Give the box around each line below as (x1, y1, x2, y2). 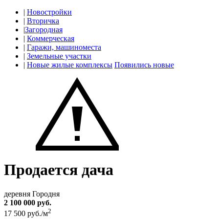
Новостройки (27, 8, 72, 16)
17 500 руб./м (4, 209, 48, 218)
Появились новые (114, 61, 174, 69)
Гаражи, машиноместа (27, 43, 101, 51)
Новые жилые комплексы (27, 61, 112, 69)
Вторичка (27, 17, 59, 25)
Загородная (25, 25, 63, 34)
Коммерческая (27, 34, 74, 43)
